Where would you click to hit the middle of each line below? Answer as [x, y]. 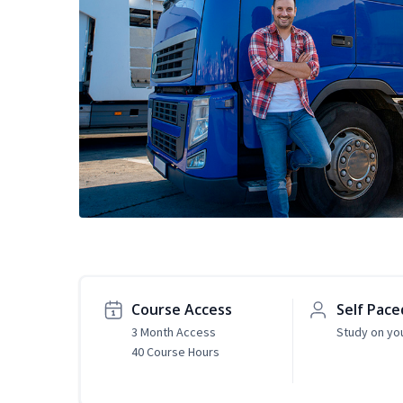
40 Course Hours [175, 352]
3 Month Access [174, 332]
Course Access [182, 310]
